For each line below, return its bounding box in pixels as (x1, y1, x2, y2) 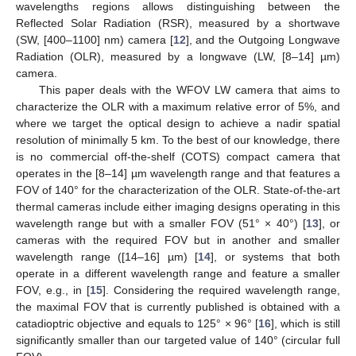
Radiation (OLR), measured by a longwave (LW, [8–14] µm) (16, 49, 340, 63)
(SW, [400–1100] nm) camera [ (16, 33, 173, 46)
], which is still (271, 316, 341, 330)
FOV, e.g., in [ (16, 283, 90, 296)
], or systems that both (211, 250, 340, 263)
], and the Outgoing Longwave (185, 33, 340, 46)
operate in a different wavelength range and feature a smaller (16, 266, 340, 280)
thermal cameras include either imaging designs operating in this (16, 199, 340, 213)
